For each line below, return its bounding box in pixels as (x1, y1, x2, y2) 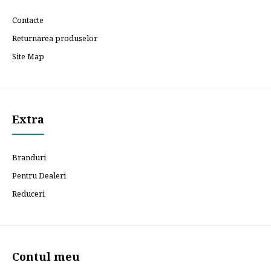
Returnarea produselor (12, 33, 97, 44)
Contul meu (12, 249, 80, 264)
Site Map (12, 51, 44, 62)
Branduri (12, 152, 46, 163)
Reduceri (12, 188, 45, 200)
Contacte (12, 15, 44, 26)
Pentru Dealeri (12, 170, 66, 181)
